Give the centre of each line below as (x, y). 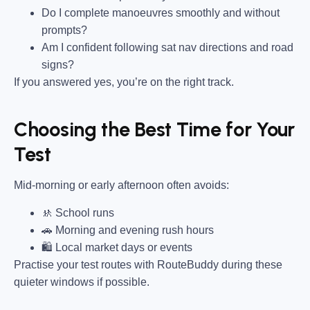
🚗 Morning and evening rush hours (128, 230)
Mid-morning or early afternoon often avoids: (121, 185)
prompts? (64, 30)
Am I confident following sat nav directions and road (167, 48)
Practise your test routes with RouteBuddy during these (148, 264)
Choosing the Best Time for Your (155, 129)
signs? (58, 65)
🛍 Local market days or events (117, 247)
